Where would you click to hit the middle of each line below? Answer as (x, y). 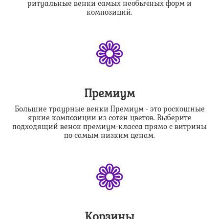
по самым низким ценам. (109, 136)
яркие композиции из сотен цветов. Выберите (109, 118)
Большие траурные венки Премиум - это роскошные (109, 109)
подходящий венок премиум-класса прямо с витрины (109, 127)
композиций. (109, 12)
